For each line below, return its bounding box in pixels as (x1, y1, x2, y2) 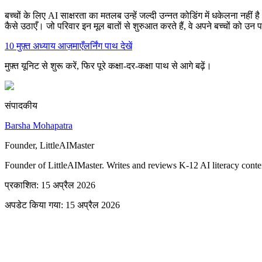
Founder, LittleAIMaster (5, 140, 94, 151)
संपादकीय (5, 101, 37, 111)
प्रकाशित (5, 180, 36, 191)
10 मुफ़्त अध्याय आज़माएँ (5, 41, 84, 51)
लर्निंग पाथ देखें (84, 41, 132, 51)
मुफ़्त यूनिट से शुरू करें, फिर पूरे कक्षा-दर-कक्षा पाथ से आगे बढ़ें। (5, 61, 212, 71)
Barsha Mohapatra (5, 120, 73, 131)
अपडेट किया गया (5, 200, 61, 211)
